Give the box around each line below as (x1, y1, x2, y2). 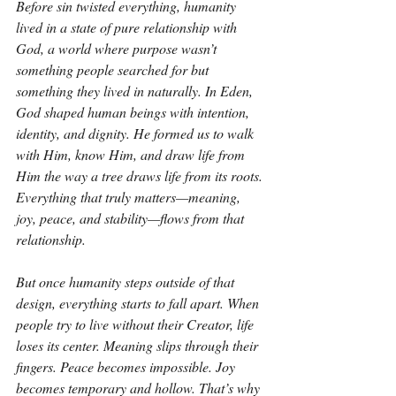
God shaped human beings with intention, (16, 103, 253, 121)
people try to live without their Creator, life (16, 315, 257, 333)
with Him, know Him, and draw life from (16, 145, 248, 164)
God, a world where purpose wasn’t (16, 39, 220, 57)
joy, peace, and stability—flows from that (16, 209, 247, 227)
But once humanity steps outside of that (16, 272, 238, 291)
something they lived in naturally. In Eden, (16, 81, 256, 100)
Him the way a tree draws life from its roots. (16, 166, 266, 185)
